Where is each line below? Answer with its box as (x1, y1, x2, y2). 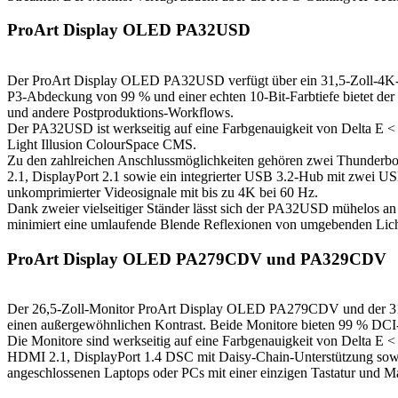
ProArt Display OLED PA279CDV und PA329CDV (7, 249, 386, 268)
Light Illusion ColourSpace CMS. (7, 137, 196, 152)
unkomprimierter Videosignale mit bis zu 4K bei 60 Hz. (7, 185, 318, 200)
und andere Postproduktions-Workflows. (7, 105, 234, 120)
